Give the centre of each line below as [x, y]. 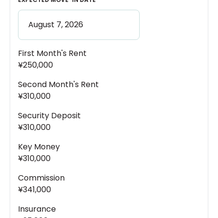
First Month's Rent [52, 54]
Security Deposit [49, 116]
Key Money [39, 147]
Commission [41, 178]
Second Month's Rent [58, 85]
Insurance [37, 209]
